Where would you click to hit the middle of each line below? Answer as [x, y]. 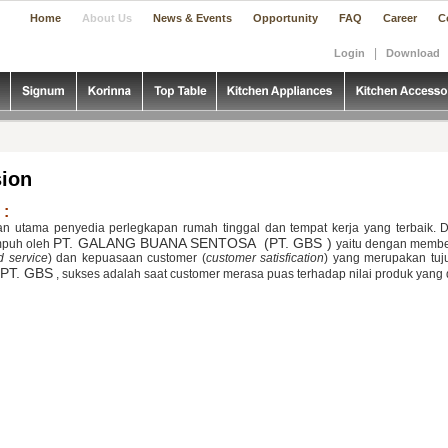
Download [413, 53]
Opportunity [285, 18]
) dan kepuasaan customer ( [126, 258]
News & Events [192, 18]
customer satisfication [264, 258]
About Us [107, 18]
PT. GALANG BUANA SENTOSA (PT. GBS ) [194, 243]
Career [400, 18]
